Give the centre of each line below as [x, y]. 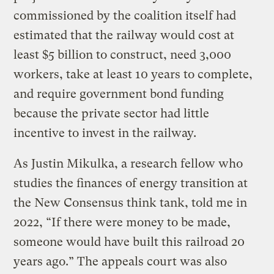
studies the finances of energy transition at [131, 183]
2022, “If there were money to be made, [122, 222]
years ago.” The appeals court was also [120, 261]
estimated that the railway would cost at [124, 35]
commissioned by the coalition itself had [125, 15]
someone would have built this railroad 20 [129, 242]
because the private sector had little [112, 113]
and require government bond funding [119, 94]
